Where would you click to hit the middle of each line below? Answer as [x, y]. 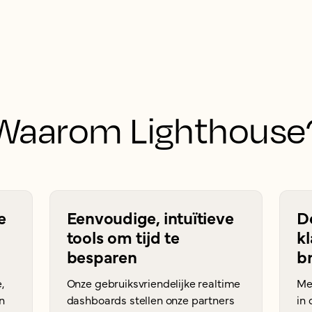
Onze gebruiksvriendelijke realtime [154, 283]
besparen [102, 256]
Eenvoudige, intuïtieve [150, 217]
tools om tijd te [123, 236]
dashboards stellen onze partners [150, 299]
